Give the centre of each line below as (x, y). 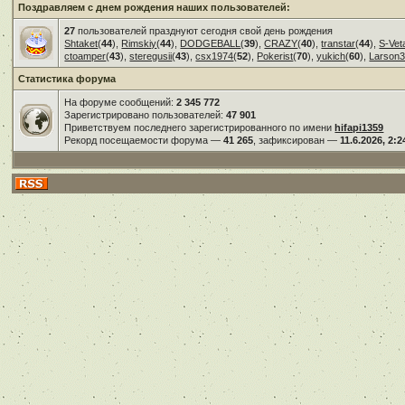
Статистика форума (67, 78)
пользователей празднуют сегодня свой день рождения (204, 30)
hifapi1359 (359, 127)
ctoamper (85, 56)
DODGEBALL (211, 43)
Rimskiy (139, 43)
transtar (339, 43)
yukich (331, 56)
